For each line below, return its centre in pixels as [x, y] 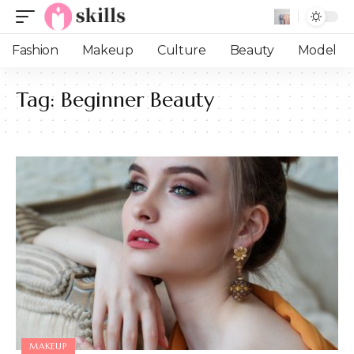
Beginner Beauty [137, 100]
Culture [181, 50]
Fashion [35, 50]
